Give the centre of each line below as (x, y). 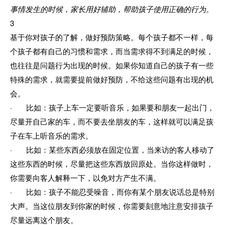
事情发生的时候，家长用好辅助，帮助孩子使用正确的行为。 (112, 9)
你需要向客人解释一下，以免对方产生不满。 (85, 177)
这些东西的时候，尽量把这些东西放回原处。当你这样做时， (112, 163)
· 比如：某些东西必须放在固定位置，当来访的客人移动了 (112, 149)
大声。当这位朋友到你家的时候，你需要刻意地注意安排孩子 (112, 205)
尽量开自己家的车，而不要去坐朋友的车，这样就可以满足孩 (112, 121)
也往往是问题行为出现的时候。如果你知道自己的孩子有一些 (112, 65)
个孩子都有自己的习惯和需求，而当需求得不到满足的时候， (112, 51)
